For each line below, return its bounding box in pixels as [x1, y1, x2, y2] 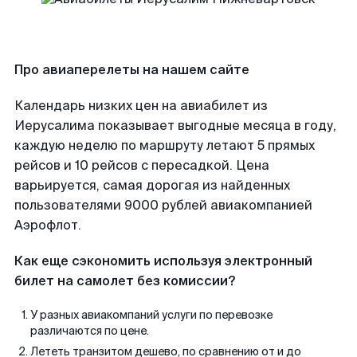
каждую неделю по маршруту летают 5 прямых [14, 137, 315, 154]
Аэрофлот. [14, 217, 81, 233]
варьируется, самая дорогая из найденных [14, 177, 290, 194]
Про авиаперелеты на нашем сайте [14, 61, 249, 78]
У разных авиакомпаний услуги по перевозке [30, 308, 273, 322]
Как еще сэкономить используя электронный [14, 253, 312, 269]
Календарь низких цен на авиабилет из [14, 97, 268, 114]
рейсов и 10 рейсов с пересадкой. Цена [14, 157, 269, 174]
